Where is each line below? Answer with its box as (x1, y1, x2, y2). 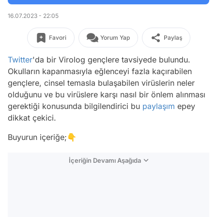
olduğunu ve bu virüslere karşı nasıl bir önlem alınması (8, 90, 205, 99)
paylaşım (142, 101, 175, 111)
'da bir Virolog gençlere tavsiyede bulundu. (32, 55, 190, 64)
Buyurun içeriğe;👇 (8, 132, 77, 142)
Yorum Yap (100, 34, 130, 41)
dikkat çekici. (8, 113, 59, 123)
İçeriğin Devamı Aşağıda (69, 156, 141, 164)
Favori (48, 34, 66, 41)
